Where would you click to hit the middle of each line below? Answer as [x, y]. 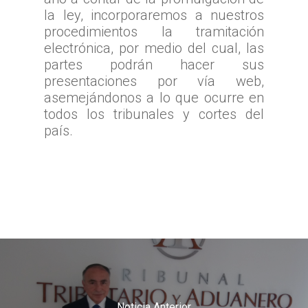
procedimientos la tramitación [154, 32]
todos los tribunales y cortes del [154, 114]
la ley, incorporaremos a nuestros [154, 15]
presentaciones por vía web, [154, 81]
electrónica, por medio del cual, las [154, 48]
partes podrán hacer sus [154, 65]
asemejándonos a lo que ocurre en [154, 98]
